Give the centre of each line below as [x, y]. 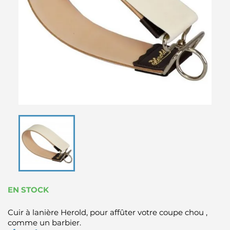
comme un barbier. [44, 223]
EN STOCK [28, 190]
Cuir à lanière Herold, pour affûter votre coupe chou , [108, 213]
